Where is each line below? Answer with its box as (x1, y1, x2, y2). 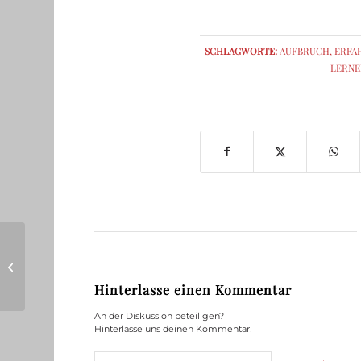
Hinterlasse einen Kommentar (94, 281, 293, 299)
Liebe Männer (28, 259, 102, 272)
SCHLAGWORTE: (205, 44, 278, 58)
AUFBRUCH (280, 44, 330, 58)
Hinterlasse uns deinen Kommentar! (94, 323, 253, 335)
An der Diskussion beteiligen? (94, 310, 225, 322)
